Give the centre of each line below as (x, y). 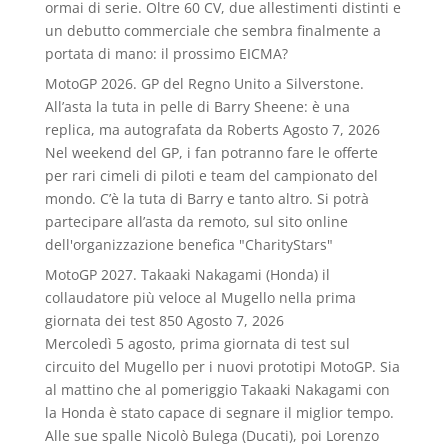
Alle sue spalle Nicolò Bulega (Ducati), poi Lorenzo (211, 435)
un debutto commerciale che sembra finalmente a (212, 30)
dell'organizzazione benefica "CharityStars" (188, 244)
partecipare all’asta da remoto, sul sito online (196, 221)
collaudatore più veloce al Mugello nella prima (200, 297)
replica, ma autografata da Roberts (161, 129)
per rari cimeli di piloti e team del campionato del (211, 175)
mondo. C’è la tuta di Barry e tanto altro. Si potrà (206, 198)
